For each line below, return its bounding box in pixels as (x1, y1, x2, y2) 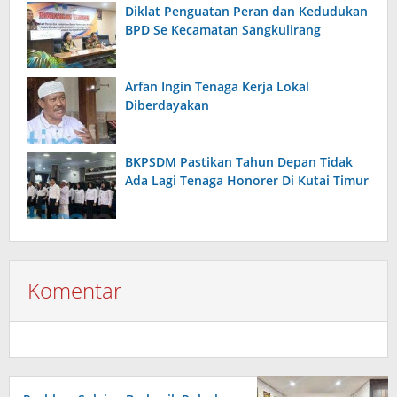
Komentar (27, 276, 121, 306)
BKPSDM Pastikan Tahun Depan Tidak (125, 153, 353, 171)
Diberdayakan (125, 97, 209, 114)
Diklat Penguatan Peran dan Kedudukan (125, 3, 368, 20)
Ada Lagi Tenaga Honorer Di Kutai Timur (125, 172, 369, 190)
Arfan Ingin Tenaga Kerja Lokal (125, 78, 309, 96)
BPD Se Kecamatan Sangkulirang (125, 21, 321, 39)
